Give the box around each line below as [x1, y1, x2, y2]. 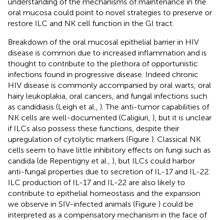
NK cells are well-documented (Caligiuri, [8, 112, 152, 122]
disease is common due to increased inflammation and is [8, 48, 207, 57]
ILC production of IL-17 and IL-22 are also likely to [8, 177, 185, 187]
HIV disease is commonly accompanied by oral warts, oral [8, 80, 211, 90]
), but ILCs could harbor [112, 156, 195, 165]
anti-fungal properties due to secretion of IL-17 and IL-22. [8, 166, 210, 176]
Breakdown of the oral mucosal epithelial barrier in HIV [8, 37, 199, 47]
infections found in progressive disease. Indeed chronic [8, 69, 198, 79]
